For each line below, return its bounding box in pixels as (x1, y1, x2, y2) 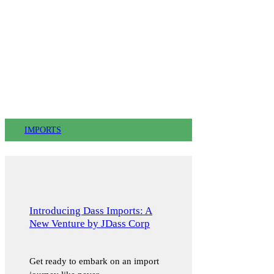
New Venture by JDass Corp (29, 218, 150, 230)
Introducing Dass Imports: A (29, 205, 152, 217)
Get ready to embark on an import (29, 256, 159, 266)
